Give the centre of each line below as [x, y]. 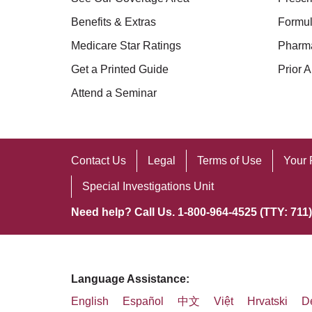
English [90, 301]
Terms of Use [229, 161]
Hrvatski [267, 301]
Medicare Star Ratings [126, 46]
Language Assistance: [130, 279]
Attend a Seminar [114, 93]
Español [143, 301]
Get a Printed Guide [120, 69]
